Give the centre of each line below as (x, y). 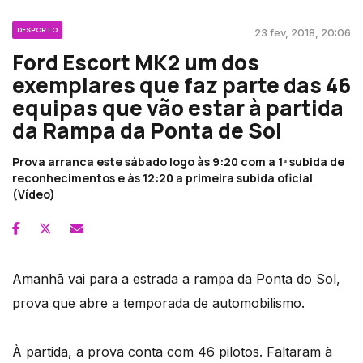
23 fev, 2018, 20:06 (303, 33)
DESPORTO (37, 30)
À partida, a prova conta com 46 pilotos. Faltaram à (172, 352)
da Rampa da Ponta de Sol (147, 131)
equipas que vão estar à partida (178, 108)
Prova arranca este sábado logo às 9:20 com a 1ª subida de (178, 162)
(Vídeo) (34, 194)
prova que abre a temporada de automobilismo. (158, 303)
